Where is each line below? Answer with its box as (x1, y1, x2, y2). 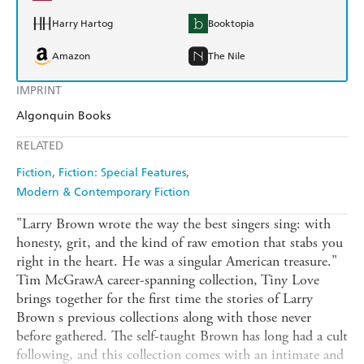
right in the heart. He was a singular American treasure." (16, 252, 337, 271)
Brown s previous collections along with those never (16, 308, 311, 327)
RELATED (16, 139, 63, 154)
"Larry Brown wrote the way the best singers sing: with (16, 214, 331, 234)
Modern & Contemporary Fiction (16, 185, 190, 200)
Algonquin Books (16, 109, 110, 123)
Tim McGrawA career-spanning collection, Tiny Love (16, 271, 319, 290)
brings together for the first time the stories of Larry (16, 289, 313, 309)
